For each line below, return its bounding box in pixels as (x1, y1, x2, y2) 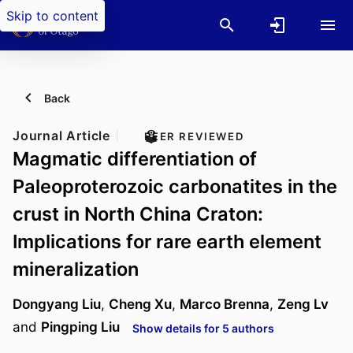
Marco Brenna (180, 295, 269, 313)
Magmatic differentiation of (13, 147, 257, 170)
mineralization (13, 258, 139, 281)
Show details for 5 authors (132, 321, 274, 335)
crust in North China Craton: (13, 203, 263, 225)
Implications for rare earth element (13, 230, 321, 253)
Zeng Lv (277, 295, 329, 313)
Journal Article (13, 128, 110, 143)
